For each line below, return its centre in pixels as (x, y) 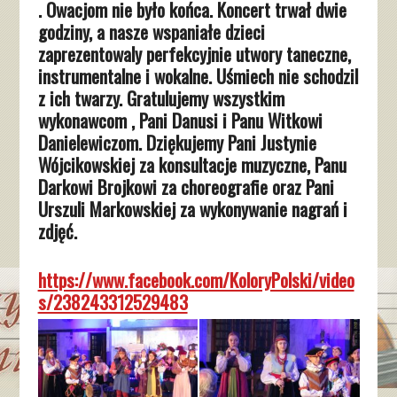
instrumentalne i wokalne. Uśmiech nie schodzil (198, 76)
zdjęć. (57, 231)
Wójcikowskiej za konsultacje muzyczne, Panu (192, 165)
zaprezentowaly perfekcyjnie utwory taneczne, (194, 54)
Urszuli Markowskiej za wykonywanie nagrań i (192, 209)
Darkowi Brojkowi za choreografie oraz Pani (186, 187)
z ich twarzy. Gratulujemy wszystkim (161, 98)
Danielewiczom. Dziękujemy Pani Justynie (177, 143)
